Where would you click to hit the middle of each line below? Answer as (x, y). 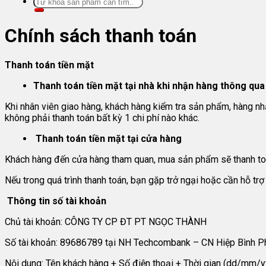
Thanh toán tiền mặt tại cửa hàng (109, 139)
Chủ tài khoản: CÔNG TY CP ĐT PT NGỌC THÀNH (106, 222)
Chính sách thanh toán (101, 35)
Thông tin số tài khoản (57, 201)
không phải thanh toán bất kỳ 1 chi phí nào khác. (102, 118)
